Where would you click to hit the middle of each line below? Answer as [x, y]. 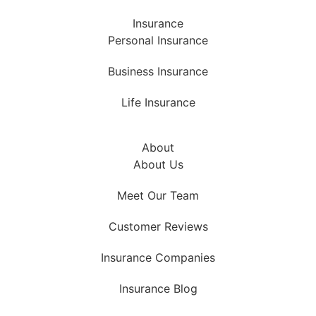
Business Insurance [158, 71]
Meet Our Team [158, 195]
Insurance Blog [158, 288]
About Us [158, 164]
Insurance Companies [158, 257]
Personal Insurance [158, 40]
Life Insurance [158, 102]
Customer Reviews [158, 226]
